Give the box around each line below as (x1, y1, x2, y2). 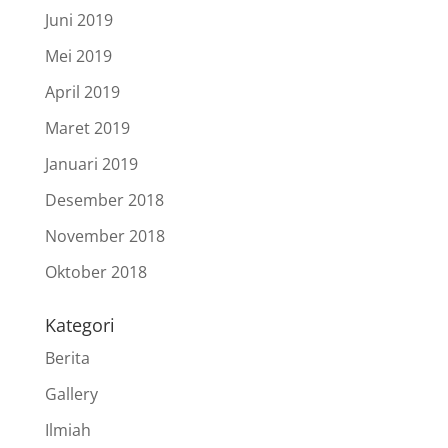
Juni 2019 (44, 9, 113, 31)
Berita (44, 347, 90, 369)
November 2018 (44, 225, 165, 247)
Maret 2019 (44, 117, 130, 139)
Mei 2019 (44, 45, 112, 67)
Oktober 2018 (44, 261, 147, 283)
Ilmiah (44, 419, 91, 441)
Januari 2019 (44, 153, 138, 175)
